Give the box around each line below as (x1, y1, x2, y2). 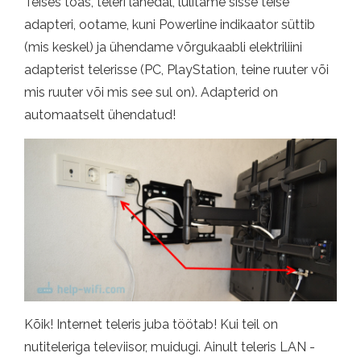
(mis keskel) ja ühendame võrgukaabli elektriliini (24, 39, 302, 55)
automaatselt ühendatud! (24, 107, 176, 122)
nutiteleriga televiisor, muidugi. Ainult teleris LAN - (24, 339, 315, 355)
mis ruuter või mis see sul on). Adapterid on (24, 85, 278, 100)
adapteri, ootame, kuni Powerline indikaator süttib (24, 17, 315, 32)
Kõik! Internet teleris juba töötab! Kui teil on (24, 317, 278, 333)
